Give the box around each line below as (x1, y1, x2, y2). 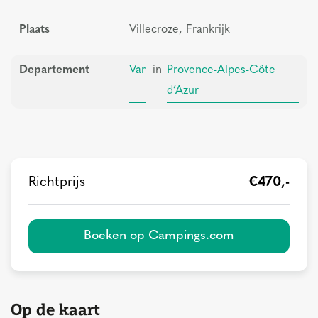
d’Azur (167, 84, 199, 97)
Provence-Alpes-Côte (167, 64, 276, 76)
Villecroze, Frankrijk (129, 23, 230, 35)
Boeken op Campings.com (84, 229, 234, 243)
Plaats (19, 23, 50, 35)
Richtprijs (28, 175, 85, 190)
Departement (19, 64, 89, 76)
